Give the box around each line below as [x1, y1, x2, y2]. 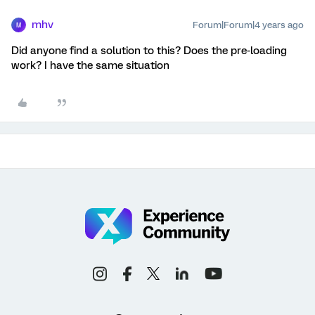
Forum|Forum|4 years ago [193, 20, 304, 30]
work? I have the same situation [11, 59, 169, 72]
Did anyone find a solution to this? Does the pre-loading [11, 44, 287, 57]
